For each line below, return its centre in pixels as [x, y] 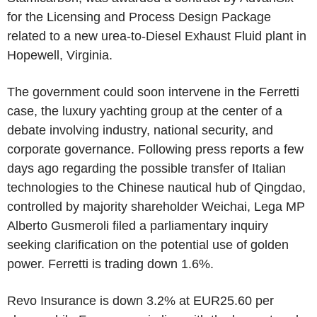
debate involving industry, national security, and [140, 130]
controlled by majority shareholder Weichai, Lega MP [156, 206]
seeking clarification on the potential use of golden [148, 244]
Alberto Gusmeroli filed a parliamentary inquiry [138, 225]
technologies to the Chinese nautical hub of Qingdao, [156, 187]
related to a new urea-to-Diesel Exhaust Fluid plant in [157, 36]
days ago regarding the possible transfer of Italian [146, 168]
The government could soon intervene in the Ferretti [153, 92]
